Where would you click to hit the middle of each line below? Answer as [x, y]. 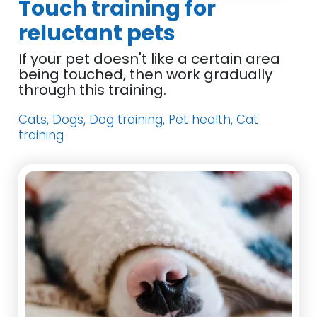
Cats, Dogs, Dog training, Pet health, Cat [139, 120]
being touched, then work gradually [146, 74]
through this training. [93, 90]
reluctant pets [97, 33]
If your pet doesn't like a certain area [150, 59]
